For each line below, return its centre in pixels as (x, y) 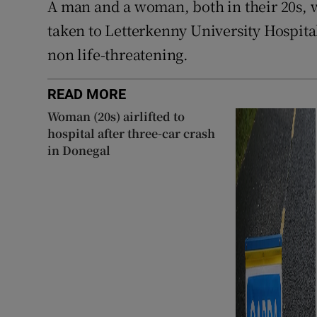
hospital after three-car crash (132, 133)
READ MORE (87, 94)
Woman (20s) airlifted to (116, 116)
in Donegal (79, 150)
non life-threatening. (118, 54)
